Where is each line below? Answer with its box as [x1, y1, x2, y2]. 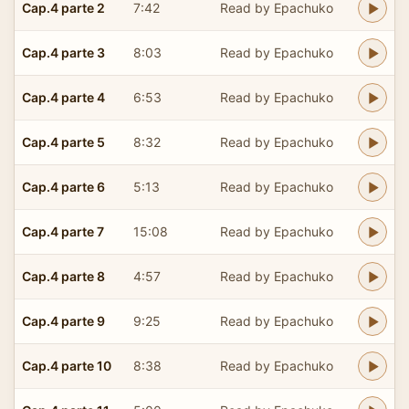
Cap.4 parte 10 [22, 357, 111, 373]
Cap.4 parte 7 [22, 223, 104, 239]
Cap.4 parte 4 [22, 89, 105, 105]
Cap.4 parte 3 [22, 44, 105, 60]
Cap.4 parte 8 [22, 267, 105, 284]
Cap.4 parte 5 [22, 133, 105, 150]
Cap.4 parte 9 [22, 312, 105, 329]
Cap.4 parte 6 [22, 178, 105, 194]
